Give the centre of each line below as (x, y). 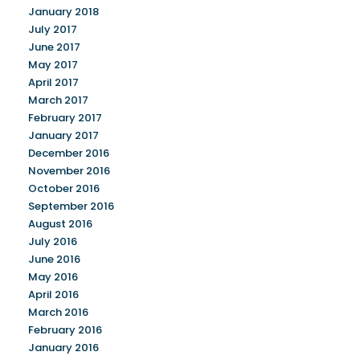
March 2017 (58, 100)
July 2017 (53, 29)
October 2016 (64, 188)
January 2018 (63, 12)
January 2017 (63, 135)
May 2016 (53, 277)
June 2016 (54, 259)
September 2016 (71, 206)
